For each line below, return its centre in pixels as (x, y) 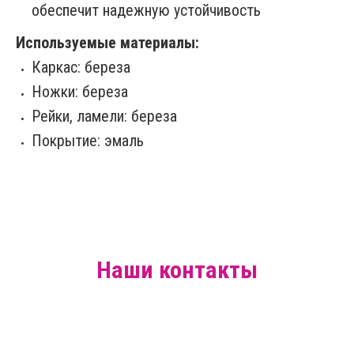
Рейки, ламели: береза (104, 116)
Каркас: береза (81, 67)
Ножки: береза (80, 91)
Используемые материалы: (107, 42)
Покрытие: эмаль (88, 140)
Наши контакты (177, 269)
